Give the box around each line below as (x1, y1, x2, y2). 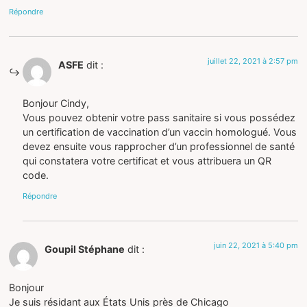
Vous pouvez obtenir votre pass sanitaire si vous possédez (23, 112, 296, 124)
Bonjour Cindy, (23, 97, 90, 110)
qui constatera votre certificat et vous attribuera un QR (23, 155, 272, 167)
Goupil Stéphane (45, 243, 125, 255)
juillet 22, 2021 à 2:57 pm (207, 56, 298, 66)
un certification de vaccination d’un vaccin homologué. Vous (23, 126, 297, 138)
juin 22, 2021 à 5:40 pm (213, 240, 298, 250)
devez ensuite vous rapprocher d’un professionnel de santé (23, 140, 295, 153)
